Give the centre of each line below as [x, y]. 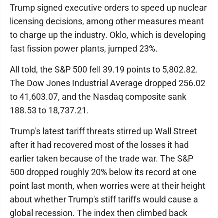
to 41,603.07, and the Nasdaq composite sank [98, 97]
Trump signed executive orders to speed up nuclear [108, 8]
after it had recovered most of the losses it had [99, 145]
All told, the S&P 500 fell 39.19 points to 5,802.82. [104, 70]
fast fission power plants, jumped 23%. [84, 49]
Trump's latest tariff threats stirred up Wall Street [103, 131]
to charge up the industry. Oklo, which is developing [108, 35]
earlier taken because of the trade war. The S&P [101, 159]
